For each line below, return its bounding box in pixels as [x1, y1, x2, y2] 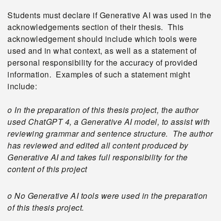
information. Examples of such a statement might [7, 69, 190, 80]
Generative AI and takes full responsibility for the [7, 151, 188, 163]
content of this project [7, 163, 87, 175]
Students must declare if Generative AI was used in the [7, 9, 211, 21]
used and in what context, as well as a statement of [7, 45, 197, 56]
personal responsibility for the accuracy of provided [7, 57, 197, 68]
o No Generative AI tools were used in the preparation [7, 190, 208, 201]
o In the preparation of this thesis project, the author [7, 104, 199, 115]
